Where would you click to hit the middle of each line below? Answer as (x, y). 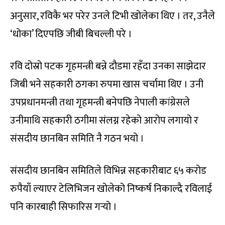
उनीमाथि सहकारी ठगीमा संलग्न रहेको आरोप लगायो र (104, 121)
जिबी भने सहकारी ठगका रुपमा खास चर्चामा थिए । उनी (107, 84)
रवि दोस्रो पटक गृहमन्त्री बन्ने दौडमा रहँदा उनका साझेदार (108, 66)
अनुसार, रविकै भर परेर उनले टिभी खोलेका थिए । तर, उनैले (113, 16)
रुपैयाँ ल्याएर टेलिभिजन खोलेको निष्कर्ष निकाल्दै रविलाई (111, 189)
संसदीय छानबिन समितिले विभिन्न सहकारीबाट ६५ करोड (108, 171)
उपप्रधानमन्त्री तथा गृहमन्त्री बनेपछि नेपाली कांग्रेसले (100, 102)
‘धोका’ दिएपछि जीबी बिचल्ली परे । (71, 34)
